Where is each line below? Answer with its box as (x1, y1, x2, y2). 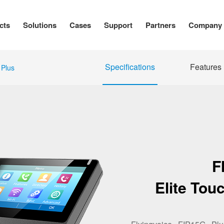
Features (189, 61, 221, 72)
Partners (145, 19, 175, 30)
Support (103, 19, 132, 30)
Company (188, 19, 222, 30)
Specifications (104, 61, 155, 72)
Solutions (22, 19, 56, 30)
